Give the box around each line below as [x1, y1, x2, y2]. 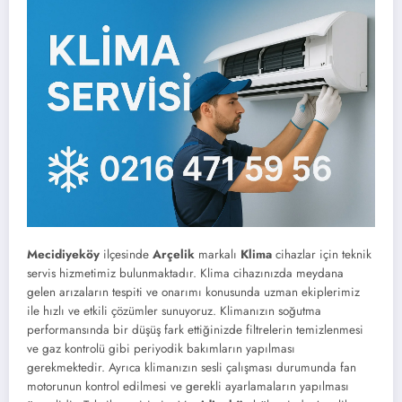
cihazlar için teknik [272, 245, 371, 263]
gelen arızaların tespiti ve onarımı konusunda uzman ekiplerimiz [27, 283, 360, 301]
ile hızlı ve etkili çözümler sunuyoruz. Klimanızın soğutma [27, 301, 321, 319]
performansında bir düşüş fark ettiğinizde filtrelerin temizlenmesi [27, 320, 363, 338]
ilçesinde [100, 245, 153, 263]
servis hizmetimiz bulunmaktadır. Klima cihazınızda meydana [27, 264, 344, 282]
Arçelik [153, 245, 195, 263]
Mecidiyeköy [27, 245, 100, 263]
